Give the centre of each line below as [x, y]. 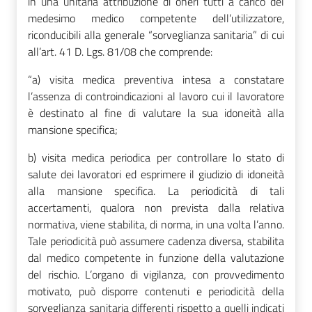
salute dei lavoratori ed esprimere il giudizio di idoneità [156, 174]
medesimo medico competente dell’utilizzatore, [156, 18]
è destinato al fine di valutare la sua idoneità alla [156, 112]
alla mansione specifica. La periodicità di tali [156, 190]
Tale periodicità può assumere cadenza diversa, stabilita [156, 241]
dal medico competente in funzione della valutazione [156, 257]
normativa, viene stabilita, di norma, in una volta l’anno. [156, 224]
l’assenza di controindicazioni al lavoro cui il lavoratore [156, 96]
